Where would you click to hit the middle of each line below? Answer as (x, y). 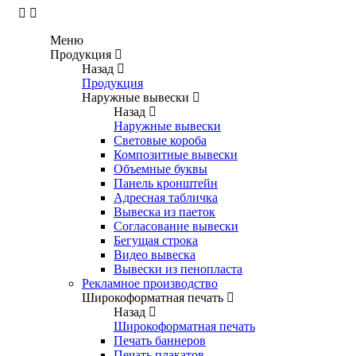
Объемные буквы (161, 169)
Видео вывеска (155, 255)
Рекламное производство (150, 283)
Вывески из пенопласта (178, 269)
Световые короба (160, 140)
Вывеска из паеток (164, 212)
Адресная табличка (166, 197)
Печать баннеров (160, 341)
